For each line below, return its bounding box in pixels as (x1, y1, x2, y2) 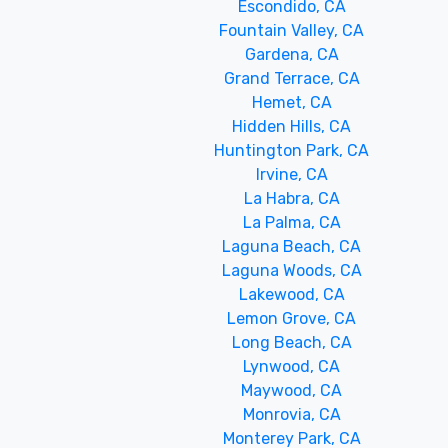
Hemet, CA (251, 93, 332, 112)
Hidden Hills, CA (232, 117, 352, 136)
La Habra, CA (243, 189, 340, 208)
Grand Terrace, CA (223, 69, 360, 88)
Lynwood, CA (243, 357, 341, 376)
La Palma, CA (242, 213, 341, 232)
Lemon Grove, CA (227, 309, 357, 328)
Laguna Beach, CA (222, 237, 362, 256)
